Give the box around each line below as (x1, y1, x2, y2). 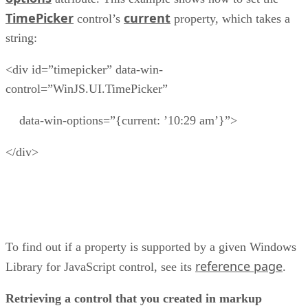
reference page (195, 258, 283, 275)
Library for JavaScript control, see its (5, 260, 195, 274)
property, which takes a (170, 12, 290, 26)
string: (5, 31, 37, 45)
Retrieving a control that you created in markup (5, 291, 262, 306)
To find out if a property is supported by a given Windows (5, 240, 296, 254)
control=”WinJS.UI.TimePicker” (5, 82, 168, 96)
